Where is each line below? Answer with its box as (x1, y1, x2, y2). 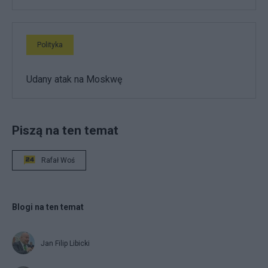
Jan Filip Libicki (41, 239, 90, 248)
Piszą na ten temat (12, 123, 118, 138)
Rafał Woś (41, 156, 75, 165)
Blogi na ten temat (12, 202, 84, 212)
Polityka (37, 41, 63, 50)
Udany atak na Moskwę (26, 74, 122, 86)
